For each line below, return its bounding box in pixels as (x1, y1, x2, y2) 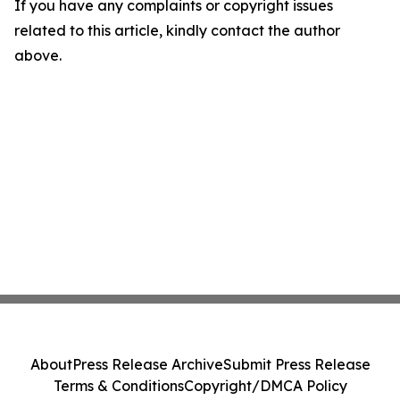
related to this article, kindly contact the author (14, 21, 340, 40)
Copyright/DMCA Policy (183, 377, 347, 395)
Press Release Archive (71, 355, 223, 373)
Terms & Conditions (53, 377, 184, 395)
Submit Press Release (222, 355, 371, 373)
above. (14, 46, 62, 65)
